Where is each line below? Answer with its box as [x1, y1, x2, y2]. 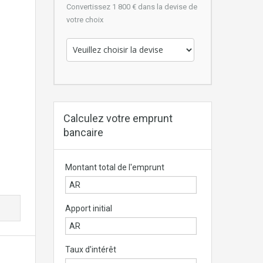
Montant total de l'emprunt [65, 162, 164, 172]
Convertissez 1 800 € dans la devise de [66, 2, 197, 11]
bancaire [63, 126, 103, 139]
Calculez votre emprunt [63, 112, 173, 124]
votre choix [66, 15, 103, 24]
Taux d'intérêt [65, 244, 116, 254]
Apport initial [65, 203, 112, 213]
